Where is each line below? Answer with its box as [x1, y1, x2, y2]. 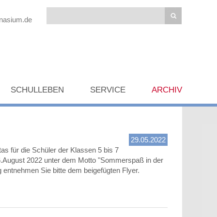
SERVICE [90, 85, 125, 94]
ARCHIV [152, 85, 182, 94]
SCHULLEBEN [11, 85, 64, 94]
